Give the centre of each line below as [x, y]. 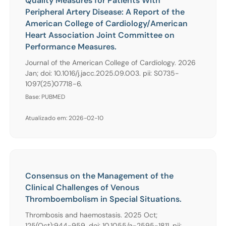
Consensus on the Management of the [99, 176]
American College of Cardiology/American [106, 23]
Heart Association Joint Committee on [100, 35]
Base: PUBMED [45, 97]
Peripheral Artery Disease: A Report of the [105, 12]
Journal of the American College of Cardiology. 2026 [110, 62]
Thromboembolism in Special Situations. [103, 199]
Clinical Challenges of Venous [82, 187]
